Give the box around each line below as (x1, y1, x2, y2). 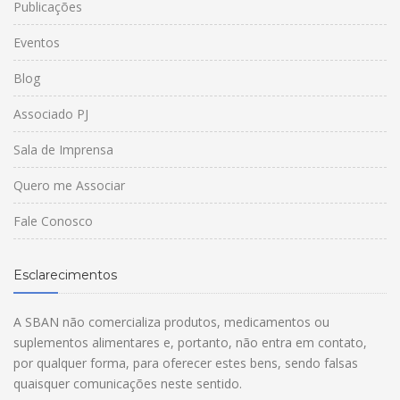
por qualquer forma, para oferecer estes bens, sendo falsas (13, 354, 358, 372)
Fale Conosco (13, 212, 93, 230)
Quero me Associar (13, 177, 125, 195)
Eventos (13, 34, 60, 52)
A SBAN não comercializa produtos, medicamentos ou (13, 313, 329, 331)
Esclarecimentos (13, 267, 117, 284)
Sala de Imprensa (13, 141, 113, 159)
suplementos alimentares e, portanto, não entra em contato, (13, 334, 367, 352)
